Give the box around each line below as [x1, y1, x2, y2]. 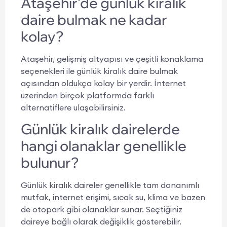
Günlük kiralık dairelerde [21, 120, 180, 138]
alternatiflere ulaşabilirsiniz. [21, 102, 126, 112]
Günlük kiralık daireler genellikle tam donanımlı [21, 180, 199, 191]
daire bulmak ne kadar [21, 10, 167, 28]
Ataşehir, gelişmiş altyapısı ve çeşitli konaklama [21, 53, 203, 64]
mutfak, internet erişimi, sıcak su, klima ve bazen [21, 192, 205, 203]
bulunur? [21, 154, 79, 172]
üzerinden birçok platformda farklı [21, 90, 154, 100]
